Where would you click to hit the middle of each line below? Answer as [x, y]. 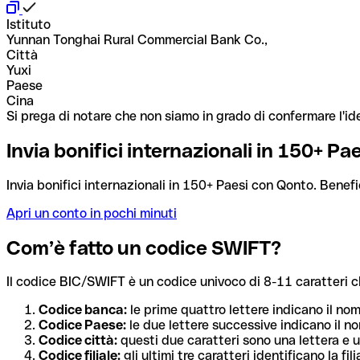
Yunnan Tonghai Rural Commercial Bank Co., [137, 39]
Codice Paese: [82, 325]
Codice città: [78, 341]
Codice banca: [83, 310]
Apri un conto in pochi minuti [92, 213]
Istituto [29, 24]
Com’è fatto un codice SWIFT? [144, 247]
